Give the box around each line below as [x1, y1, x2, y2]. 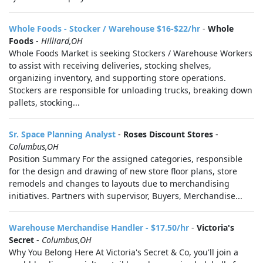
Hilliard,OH [41, 35, 83, 46]
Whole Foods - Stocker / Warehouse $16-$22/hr [9, 23, 200, 34]
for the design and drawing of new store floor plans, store [9, 166, 237, 177]
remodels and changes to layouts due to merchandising [9, 178, 230, 189]
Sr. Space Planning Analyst [9, 129, 116, 140]
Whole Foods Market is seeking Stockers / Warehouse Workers [9, 48, 252, 59]
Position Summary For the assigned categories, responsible [9, 153, 242, 164]
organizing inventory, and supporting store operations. [9, 72, 226, 83]
